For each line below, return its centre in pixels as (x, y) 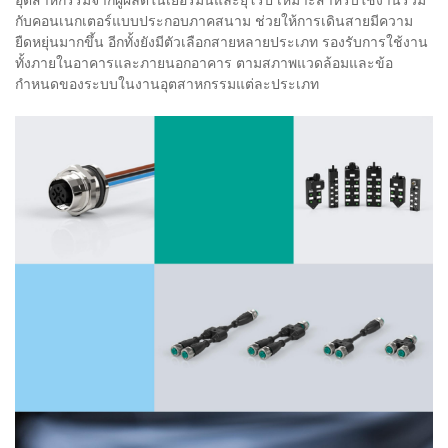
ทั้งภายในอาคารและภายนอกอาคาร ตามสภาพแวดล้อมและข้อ (204, 63)
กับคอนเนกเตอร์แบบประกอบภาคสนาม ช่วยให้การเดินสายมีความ (214, 21)
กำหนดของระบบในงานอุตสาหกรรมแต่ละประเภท (167, 84)
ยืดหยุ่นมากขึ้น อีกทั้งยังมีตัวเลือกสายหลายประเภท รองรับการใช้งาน (221, 42)
